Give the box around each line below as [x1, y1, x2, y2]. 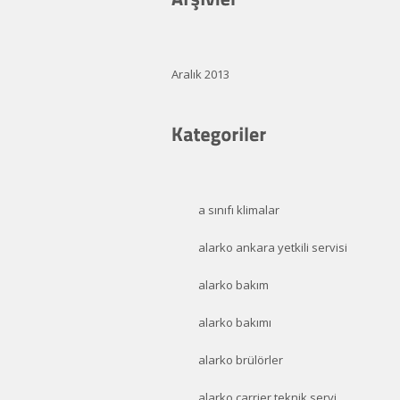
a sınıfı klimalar [198, 202, 279, 218]
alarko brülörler [198, 352, 283, 368]
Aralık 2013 [171, 66, 229, 82]
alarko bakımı [198, 314, 271, 330]
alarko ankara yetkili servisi [198, 239, 347, 255]
